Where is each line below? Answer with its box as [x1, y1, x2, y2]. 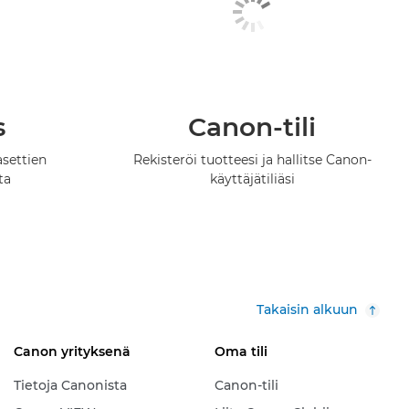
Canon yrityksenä [13, 343, 131, 361]
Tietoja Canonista [13, 377, 127, 394]
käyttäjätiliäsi [209, 171, 295, 188]
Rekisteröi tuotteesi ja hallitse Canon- [132, 152, 372, 169]
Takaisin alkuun [257, 301, 358, 319]
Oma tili [214, 343, 267, 361]
